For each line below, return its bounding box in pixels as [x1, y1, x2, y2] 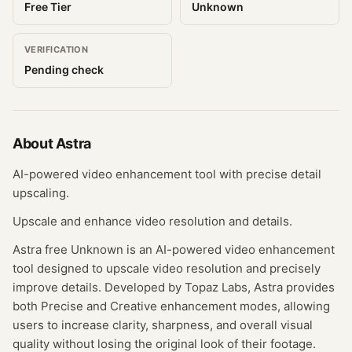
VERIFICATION [24, 44, 89, 55]
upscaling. [13, 185, 69, 200]
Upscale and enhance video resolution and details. [13, 214, 292, 229]
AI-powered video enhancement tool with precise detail [13, 167, 321, 181]
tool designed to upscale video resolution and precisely [13, 261, 321, 276]
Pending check [24, 63, 104, 76]
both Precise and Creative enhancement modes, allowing [13, 299, 330, 313]
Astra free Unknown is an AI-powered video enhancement [13, 242, 335, 257]
